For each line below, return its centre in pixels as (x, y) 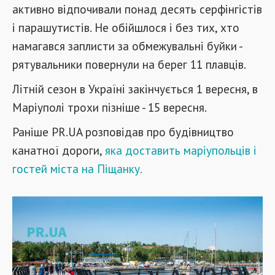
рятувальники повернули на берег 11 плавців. (129, 64)
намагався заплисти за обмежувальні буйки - (127, 46)
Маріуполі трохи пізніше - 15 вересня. (110, 107)
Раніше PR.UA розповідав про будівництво (123, 132)
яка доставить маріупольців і (179, 150)
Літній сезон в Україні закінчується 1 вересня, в (135, 89)
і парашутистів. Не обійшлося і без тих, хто (126, 27)
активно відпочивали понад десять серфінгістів (137, 9)
